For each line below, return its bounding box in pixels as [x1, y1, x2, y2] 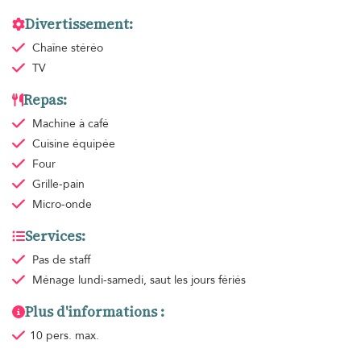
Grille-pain [31, 176, 85, 192]
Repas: [23, 89, 67, 110]
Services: [25, 226, 85, 246]
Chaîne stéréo [31, 39, 103, 56]
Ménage [31, 272, 78, 288]
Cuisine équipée [31, 135, 115, 151]
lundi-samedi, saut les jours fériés [77, 272, 246, 288]
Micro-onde [31, 196, 92, 212]
